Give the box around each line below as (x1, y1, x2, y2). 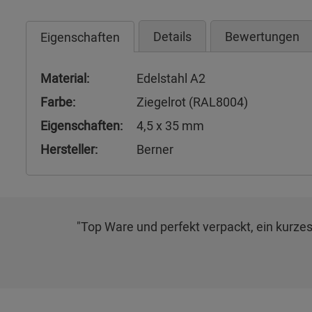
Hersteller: (40, 141, 97, 157)
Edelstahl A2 (136, 70, 205, 86)
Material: (40, 70, 89, 86)
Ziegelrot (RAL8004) (136, 93, 248, 110)
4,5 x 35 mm (136, 117, 204, 134)
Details (153, 28, 192, 45)
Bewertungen (225, 28, 299, 45)
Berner (136, 141, 173, 157)
